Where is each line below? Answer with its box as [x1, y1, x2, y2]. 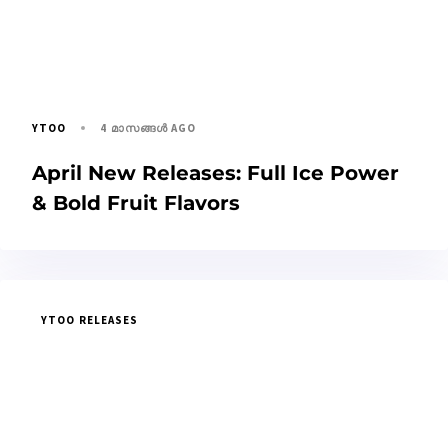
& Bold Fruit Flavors [32, 190, 240, 215]
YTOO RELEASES [41, 312, 139, 327]
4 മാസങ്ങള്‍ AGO [100, 120, 197, 135]
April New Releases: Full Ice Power [32, 160, 399, 185]
